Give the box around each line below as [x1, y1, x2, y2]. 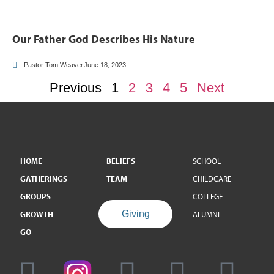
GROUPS [20, 191, 51, 201]
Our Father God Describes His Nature [12, 32, 195, 46]
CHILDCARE [193, 174, 232, 183]
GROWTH [20, 209, 53, 219]
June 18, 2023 [84, 61, 126, 68]
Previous [50, 80, 102, 95]
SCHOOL [193, 156, 221, 166]
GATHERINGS [20, 174, 67, 183]
